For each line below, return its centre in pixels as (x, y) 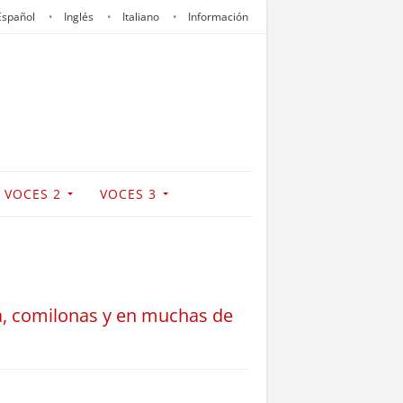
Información (218, 17)
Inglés (79, 17)
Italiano (141, 17)
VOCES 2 (33, 194)
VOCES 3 (128, 194)
